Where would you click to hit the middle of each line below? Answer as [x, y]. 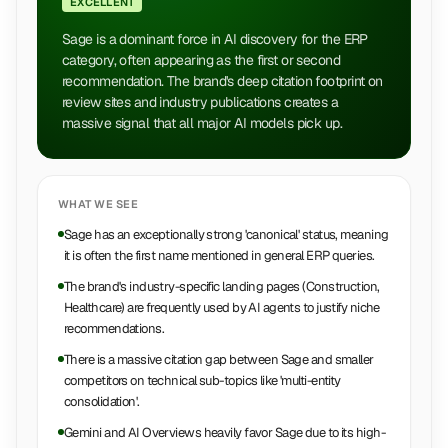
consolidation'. [102, 401]
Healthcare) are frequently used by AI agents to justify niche [222, 307]
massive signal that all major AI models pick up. [202, 123]
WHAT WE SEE [98, 204]
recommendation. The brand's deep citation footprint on [222, 81]
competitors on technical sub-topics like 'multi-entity [202, 380]
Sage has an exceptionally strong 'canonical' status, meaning [226, 234]
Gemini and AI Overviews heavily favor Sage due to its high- [224, 432]
